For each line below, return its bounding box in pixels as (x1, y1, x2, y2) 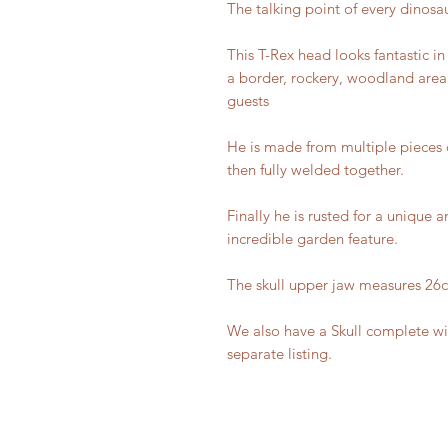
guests (227, 91, 269, 110)
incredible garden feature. (227, 229, 398, 248)
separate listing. (227, 344, 332, 363)
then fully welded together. (227, 160, 404, 179)
